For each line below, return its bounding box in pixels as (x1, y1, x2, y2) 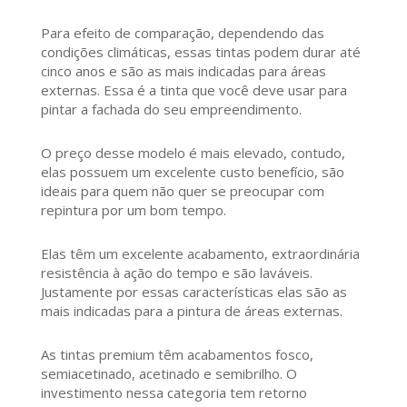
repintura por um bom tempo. (40, 201, 226, 220)
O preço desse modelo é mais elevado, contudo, (40, 144, 345, 163)
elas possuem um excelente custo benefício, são (40, 163, 344, 182)
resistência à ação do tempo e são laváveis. (40, 263, 313, 283)
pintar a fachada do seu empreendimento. (40, 100, 302, 119)
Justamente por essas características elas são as (40, 283, 347, 302)
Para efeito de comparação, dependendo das (40, 24, 324, 43)
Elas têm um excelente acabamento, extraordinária (40, 244, 360, 263)
